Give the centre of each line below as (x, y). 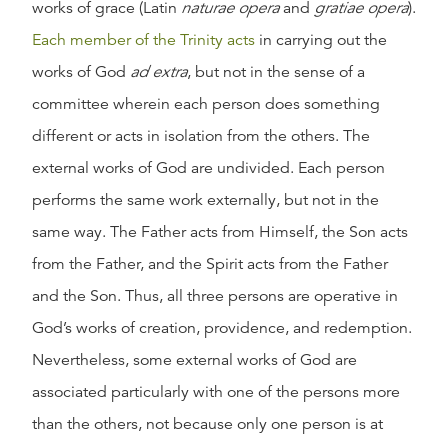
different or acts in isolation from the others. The (201, 136)
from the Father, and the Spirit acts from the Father (210, 264)
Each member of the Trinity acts (143, 40)
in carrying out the (321, 40)
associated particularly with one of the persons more (216, 392)
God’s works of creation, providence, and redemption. (222, 328)
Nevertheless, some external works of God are (194, 360)
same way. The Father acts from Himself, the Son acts (220, 232)
